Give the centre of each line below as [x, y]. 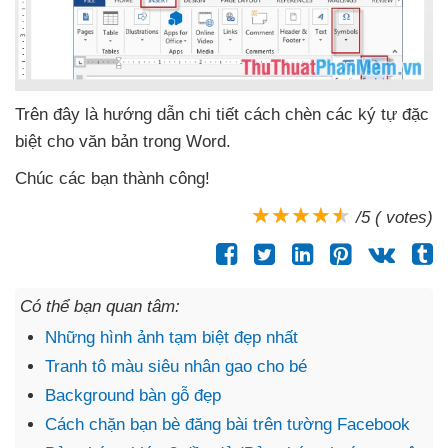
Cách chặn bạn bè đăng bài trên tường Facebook [227, 424]
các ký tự [364, 114]
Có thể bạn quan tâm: [100, 306]
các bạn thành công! [134, 178]
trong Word [184, 141]
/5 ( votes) [394, 217]
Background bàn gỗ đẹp [133, 395]
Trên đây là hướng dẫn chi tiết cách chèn [170, 114]
